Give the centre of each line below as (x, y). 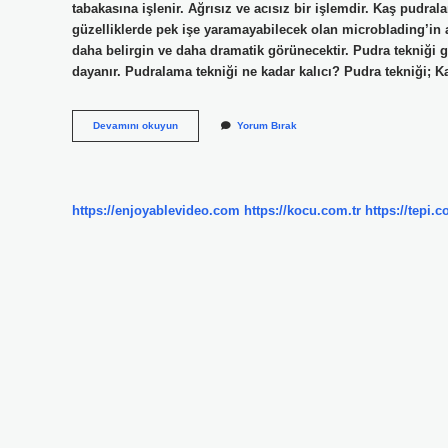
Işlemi (192, 139)
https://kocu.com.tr (302, 210)
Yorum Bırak (267, 126)
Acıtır (190, 153)
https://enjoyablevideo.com (156, 210)
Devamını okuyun (135, 126)
